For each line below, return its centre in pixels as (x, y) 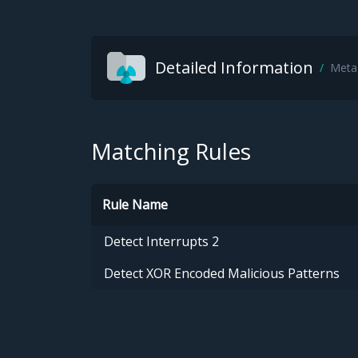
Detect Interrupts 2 (161, 242)
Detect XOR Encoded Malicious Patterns (222, 274)
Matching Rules (171, 151)
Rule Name (135, 205)
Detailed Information (234, 68)
